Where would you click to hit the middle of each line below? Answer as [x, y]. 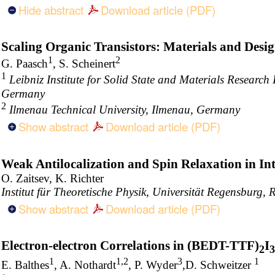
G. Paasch [25, 64]
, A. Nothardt [85, 265]
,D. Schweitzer [218, 265]
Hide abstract [51, 10]
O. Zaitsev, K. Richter [52, 178]
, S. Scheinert [84, 64]
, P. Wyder [153, 265]
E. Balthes [25, 265]
